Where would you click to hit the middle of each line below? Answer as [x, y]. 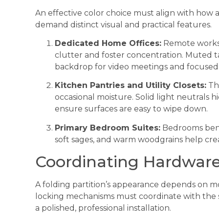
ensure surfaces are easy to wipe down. [131, 109]
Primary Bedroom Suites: [108, 128]
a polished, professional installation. [103, 208]
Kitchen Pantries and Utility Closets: [131, 86]
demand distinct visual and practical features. [123, 24]
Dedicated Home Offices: [108, 43]
